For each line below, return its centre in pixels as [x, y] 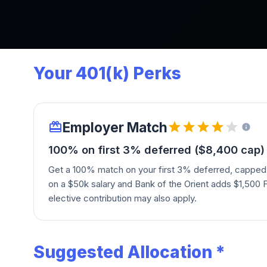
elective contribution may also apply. [122, 198]
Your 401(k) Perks [107, 73]
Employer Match [115, 127]
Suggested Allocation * [129, 252]
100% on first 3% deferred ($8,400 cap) [156, 149]
